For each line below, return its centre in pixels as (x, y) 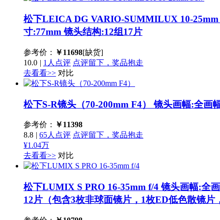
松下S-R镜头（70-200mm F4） (89, 104)
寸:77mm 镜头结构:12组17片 (83, 32)
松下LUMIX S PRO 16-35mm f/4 (92, 187)
